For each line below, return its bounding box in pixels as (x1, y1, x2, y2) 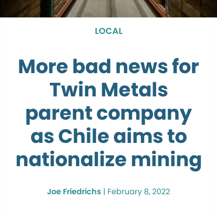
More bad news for (18, 52, 199, 80)
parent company (25, 99, 192, 126)
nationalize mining (15, 145, 202, 173)
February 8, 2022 (108, 186, 170, 197)
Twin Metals (49, 76, 168, 103)
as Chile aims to (30, 122, 187, 150)
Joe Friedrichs (47, 186, 101, 197)
